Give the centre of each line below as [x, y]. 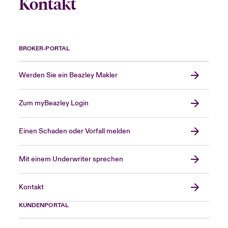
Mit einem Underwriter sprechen [71, 159]
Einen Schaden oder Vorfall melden [74, 131]
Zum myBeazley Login [53, 103]
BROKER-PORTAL [44, 49]
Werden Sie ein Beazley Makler [68, 75]
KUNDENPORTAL [44, 205]
